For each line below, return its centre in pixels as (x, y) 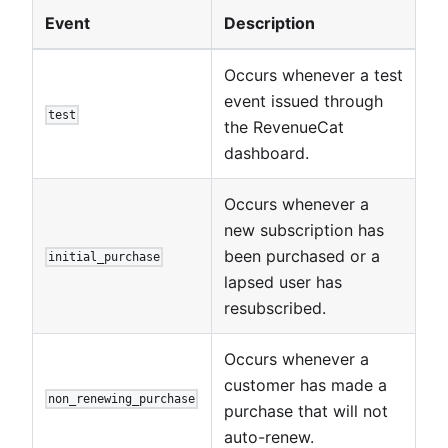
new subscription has (304, 229)
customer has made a (305, 384)
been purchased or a (302, 255)
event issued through (303, 100)
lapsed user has (283, 281)
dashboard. (266, 152)
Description (269, 22)
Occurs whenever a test (313, 74)
